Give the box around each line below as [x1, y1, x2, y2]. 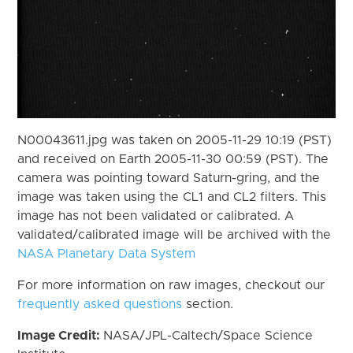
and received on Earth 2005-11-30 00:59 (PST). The [17, 152, 329, 165]
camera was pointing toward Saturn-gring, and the [17, 171, 321, 184]
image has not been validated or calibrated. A [17, 209, 295, 222]
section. [182, 297, 234, 310]
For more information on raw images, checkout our [17, 278, 325, 292]
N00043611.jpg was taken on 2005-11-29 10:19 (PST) [17, 133, 333, 147]
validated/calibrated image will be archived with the [17, 228, 332, 241]
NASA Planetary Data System [17, 247, 196, 260]
